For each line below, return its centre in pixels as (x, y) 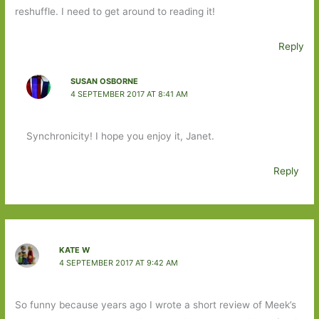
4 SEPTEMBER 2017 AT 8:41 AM (129, 94)
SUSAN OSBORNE (104, 81)
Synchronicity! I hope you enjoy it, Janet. (120, 136)
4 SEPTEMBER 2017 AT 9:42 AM (118, 262)
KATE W (74, 250)
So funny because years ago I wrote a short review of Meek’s (156, 305)
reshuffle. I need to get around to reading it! (115, 11)
